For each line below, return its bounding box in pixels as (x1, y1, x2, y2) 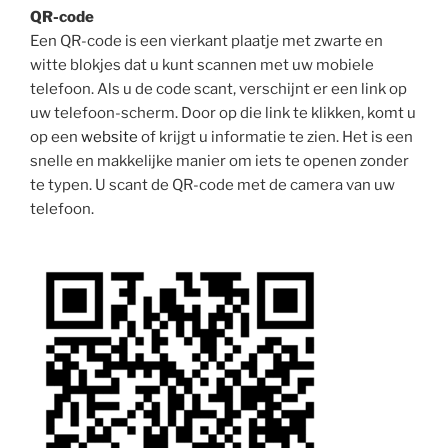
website (81, 127, 138, 146)
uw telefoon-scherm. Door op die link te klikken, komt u (30, 103, 416, 122)
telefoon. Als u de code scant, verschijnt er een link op (30, 79, 407, 98)
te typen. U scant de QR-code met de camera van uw (30, 175, 395, 194)
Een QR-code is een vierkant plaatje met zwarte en (30, 31, 383, 50)
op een (30, 127, 81, 146)
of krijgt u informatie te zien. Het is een (138, 127, 413, 146)
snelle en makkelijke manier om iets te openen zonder (30, 151, 409, 170)
